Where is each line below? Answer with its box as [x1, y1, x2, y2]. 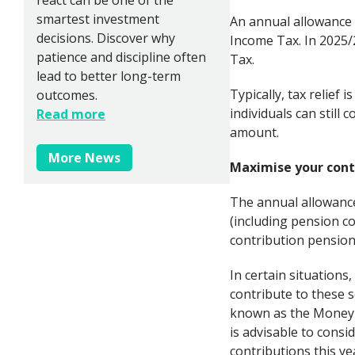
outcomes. [36, 86, 97, 104]
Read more [36, 105, 105, 123]
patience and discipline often [36, 48, 206, 66]
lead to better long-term [36, 67, 181, 85]
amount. [230, 123, 279, 141]
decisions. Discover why [36, 29, 175, 47]
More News [48, 148, 120, 166]
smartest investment [36, 10, 159, 28]
